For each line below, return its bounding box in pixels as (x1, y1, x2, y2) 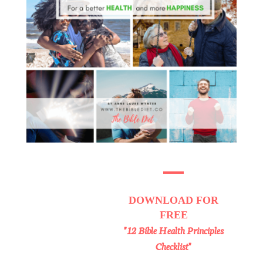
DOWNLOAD (129, 194, 197, 207)
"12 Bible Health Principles (123, 223, 224, 237)
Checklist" (156, 239, 192, 253)
